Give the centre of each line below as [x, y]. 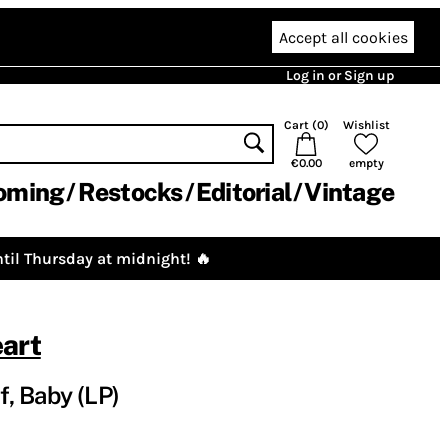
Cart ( [300, 125]
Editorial [243, 192]
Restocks [130, 192]
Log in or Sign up [340, 75]
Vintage [349, 192]
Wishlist [366, 125]
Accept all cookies [343, 37]
